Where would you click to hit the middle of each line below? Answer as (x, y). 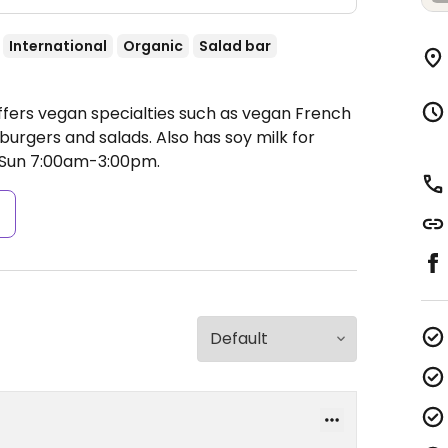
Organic (153, 46)
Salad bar (235, 46)
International (58, 46)
